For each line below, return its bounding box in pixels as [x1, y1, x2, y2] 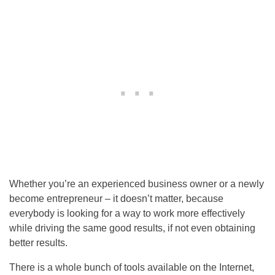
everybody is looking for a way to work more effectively [9, 208, 245, 219]
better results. [9, 238, 68, 249]
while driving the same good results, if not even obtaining [9, 223, 255, 234]
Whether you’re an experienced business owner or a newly [9, 179, 264, 190]
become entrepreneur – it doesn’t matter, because [9, 193, 223, 204]
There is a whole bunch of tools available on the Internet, [9, 262, 254, 273]
